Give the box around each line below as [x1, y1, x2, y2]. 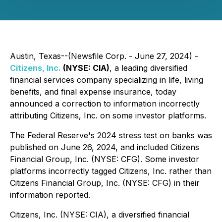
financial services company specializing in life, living [10, 75, 203, 85]
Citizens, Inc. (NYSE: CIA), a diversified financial [10, 210, 189, 220]
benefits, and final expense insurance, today [10, 87, 176, 97]
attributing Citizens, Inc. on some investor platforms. [10, 111, 206, 120]
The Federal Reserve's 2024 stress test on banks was [10, 130, 212, 140]
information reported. [10, 190, 90, 200]
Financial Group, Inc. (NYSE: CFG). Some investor [10, 154, 199, 164]
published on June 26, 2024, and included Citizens [10, 142, 199, 152]
